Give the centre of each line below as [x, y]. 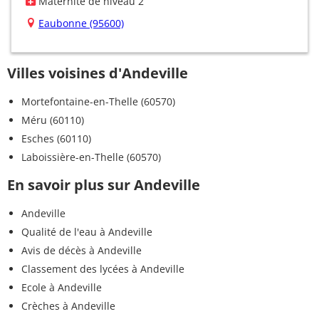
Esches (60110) [56, 138]
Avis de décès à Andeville [82, 250]
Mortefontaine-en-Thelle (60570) [98, 101]
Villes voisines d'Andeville [98, 73]
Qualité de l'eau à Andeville [87, 231]
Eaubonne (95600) [81, 23]
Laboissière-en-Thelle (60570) [91, 157]
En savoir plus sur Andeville [104, 184]
